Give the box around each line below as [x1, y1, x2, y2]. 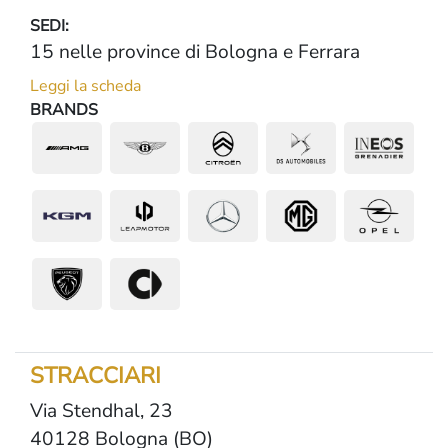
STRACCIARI [30, 360, 161, 391]
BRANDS [30, 99, 98, 121]
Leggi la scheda [30, 75, 141, 97]
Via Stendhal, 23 [30, 398, 173, 424]
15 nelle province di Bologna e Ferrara [30, 39, 360, 65]
